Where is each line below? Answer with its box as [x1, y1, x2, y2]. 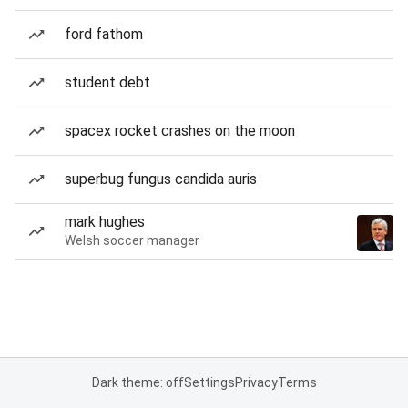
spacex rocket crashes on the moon [65, 122, 295, 139]
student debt [65, 74, 150, 91]
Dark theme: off [91, 375, 184, 390]
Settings [183, 375, 235, 390]
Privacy [234, 375, 278, 390]
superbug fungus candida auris [65, 170, 257, 188]
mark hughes [65, 213, 145, 230]
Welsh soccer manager [65, 233, 199, 248]
